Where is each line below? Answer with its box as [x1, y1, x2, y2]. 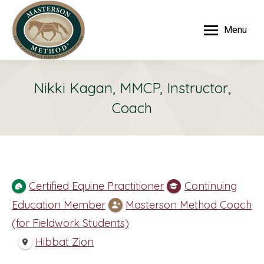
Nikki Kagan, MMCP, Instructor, [33, 79, 231, 97]
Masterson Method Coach [126, 197, 252, 212]
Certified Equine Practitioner [29, 179, 164, 193]
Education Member [12, 197, 105, 212]
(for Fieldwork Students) [12, 216, 129, 230]
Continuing [184, 179, 237, 193]
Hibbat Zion [35, 235, 94, 249]
